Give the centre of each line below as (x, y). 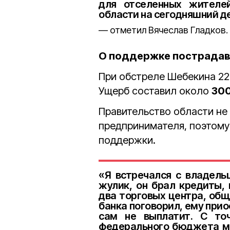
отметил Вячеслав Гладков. (169, 30)
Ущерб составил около (155, 91)
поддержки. (127, 140)
